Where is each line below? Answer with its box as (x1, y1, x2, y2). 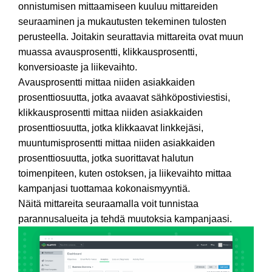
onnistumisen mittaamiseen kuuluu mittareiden (18, 1, 218, 12)
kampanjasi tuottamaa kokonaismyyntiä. (18, 183, 190, 194)
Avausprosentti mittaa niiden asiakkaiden (18, 77, 195, 88)
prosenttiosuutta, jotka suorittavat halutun (18, 153, 194, 164)
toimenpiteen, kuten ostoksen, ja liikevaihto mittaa (18, 168, 231, 179)
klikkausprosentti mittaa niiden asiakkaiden (18, 107, 203, 118)
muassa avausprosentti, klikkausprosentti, (18, 47, 197, 58)
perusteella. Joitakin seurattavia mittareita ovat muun (18, 32, 243, 42)
